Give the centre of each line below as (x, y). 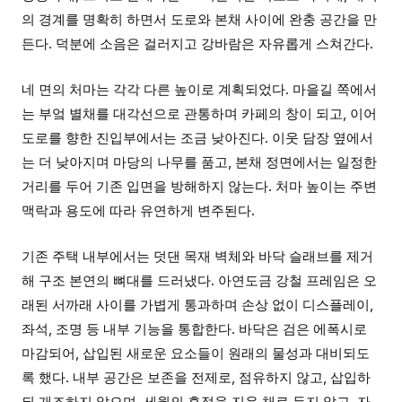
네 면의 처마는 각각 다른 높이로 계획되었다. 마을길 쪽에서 (199, 89)
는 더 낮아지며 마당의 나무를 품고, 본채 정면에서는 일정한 (199, 162)
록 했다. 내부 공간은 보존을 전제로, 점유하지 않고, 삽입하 (196, 377)
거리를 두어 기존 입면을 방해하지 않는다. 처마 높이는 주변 (199, 186)
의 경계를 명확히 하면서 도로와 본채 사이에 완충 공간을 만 (199, 19)
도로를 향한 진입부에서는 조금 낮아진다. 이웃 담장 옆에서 (197, 138)
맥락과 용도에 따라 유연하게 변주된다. (138, 210)
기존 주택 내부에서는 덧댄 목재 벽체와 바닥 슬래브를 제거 (197, 256)
